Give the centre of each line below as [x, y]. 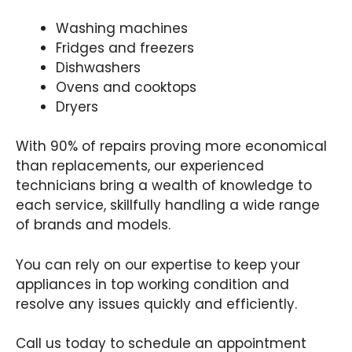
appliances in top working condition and [152, 284]
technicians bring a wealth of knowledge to [164, 186]
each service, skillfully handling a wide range [168, 205]
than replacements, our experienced [140, 166]
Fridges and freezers [125, 48]
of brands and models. [93, 225]
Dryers [77, 106]
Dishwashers [98, 67]
